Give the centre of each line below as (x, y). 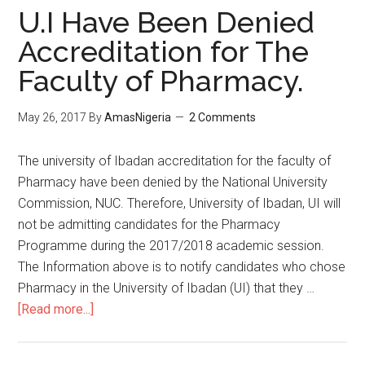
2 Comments (223, 117)
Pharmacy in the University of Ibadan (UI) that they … (167, 288)
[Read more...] (56, 309)
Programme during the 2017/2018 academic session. (172, 246)
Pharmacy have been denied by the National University (173, 182)
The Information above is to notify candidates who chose (182, 267)
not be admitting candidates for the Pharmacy (150, 224)
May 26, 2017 (53, 117)
